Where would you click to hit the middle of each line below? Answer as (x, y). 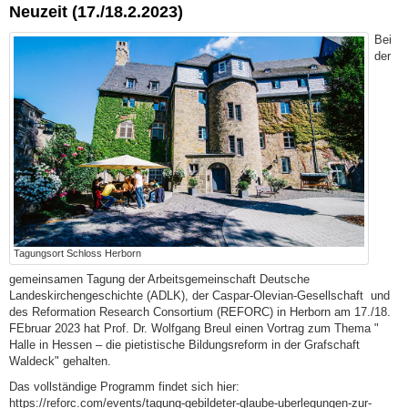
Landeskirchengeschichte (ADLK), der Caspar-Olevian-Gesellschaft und (199, 295)
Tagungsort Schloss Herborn (77, 254)
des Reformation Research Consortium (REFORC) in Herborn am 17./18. (200, 311)
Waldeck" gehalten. (60, 361)
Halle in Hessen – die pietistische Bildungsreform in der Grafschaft (184, 344)
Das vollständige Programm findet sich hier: (124, 386)
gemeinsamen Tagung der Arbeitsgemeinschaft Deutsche (159, 279)
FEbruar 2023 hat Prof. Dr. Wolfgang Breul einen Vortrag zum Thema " (194, 328)
